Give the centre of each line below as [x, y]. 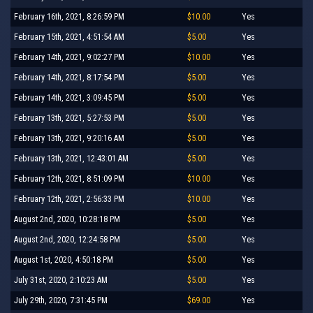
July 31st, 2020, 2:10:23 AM [61, 280]
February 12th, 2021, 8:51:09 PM [69, 179]
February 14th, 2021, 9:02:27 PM [69, 57]
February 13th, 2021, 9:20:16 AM [69, 138]
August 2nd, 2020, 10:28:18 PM [67, 219]
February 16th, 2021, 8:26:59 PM [69, 16]
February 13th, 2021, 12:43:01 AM [71, 158]
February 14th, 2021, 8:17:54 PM [69, 77]
